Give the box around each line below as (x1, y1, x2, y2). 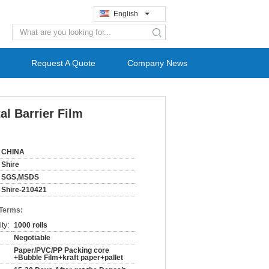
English (113, 10, 138, 18)
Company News (127, 58, 187, 68)
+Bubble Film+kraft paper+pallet (14, 253, 123, 262)
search (154, 32, 178, 41)
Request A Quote (31, 58, 95, 68)
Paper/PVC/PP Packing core (14, 246, 109, 255)
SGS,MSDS (1, 173, 39, 181)
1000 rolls (14, 221, 47, 229)
